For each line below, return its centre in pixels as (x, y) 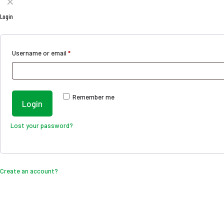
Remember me (93, 97)
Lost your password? (42, 125)
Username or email (40, 53)
